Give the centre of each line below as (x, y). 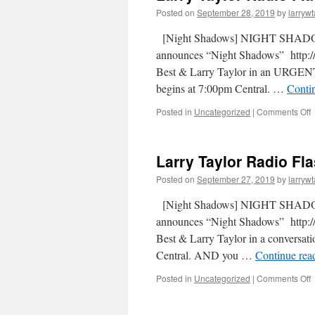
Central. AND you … (206, 255)
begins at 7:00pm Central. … (221, 88)
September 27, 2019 (236, 179)
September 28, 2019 (236, 12)
